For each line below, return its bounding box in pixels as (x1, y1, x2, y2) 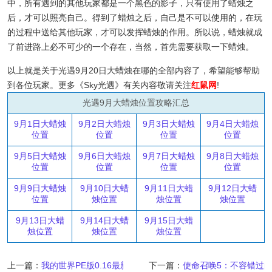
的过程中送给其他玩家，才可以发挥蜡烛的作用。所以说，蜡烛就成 (7, 27, 262, 38)
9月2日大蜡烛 (78, 119, 131, 129)
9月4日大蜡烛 (206, 119, 259, 129)
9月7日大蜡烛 (142, 151, 195, 161)
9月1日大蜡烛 (13, 119, 66, 129)
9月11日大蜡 (144, 183, 193, 194)
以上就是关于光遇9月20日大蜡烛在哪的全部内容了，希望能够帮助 (7, 66, 260, 76)
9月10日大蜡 (80, 183, 129, 194)
